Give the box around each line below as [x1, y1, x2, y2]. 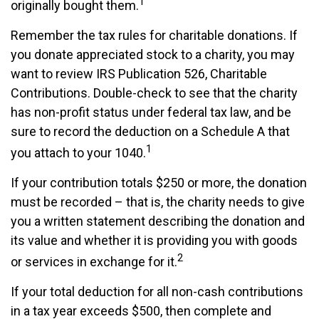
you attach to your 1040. [11, 145, 146, 160]
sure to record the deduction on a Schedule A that [11, 124, 290, 139]
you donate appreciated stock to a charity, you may [11, 47, 295, 62]
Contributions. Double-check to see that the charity [11, 85, 298, 100]
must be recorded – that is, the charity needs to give [11, 194, 305, 209]
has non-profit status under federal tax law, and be [11, 105, 291, 120]
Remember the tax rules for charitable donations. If [11, 28, 298, 43]
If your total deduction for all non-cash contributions [11, 284, 303, 299]
